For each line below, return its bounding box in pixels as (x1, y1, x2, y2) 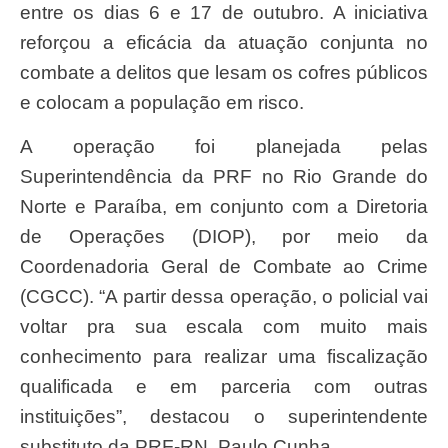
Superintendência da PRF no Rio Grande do (20, 166, 428, 188)
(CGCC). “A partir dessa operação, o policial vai (20, 286, 428, 308)
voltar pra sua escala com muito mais (20, 316, 428, 338)
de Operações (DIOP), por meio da (20, 226, 428, 248)
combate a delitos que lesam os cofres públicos (20, 61, 428, 83)
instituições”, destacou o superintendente (20, 406, 428, 428)
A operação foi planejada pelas (20, 136, 32, 158)
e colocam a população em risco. (20, 91, 304, 113)
